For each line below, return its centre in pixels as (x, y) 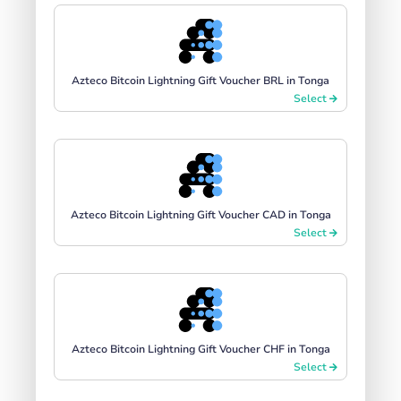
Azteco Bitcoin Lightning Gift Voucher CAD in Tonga (200, 214)
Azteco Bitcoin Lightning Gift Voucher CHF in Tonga (200, 349)
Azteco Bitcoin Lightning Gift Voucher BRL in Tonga (200, 80)
